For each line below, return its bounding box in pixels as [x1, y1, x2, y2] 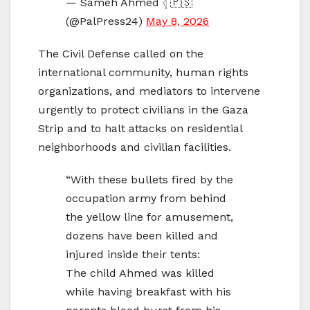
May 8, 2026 [146, 15, 209, 28]
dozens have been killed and [66, 229, 218, 243]
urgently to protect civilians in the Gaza [38, 103, 248, 117]
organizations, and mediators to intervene [38, 84, 260, 98]
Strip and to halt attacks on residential [38, 122, 242, 136]
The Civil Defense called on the [38, 47, 203, 61]
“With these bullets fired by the [66, 173, 233, 187]
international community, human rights [38, 66, 248, 80]
